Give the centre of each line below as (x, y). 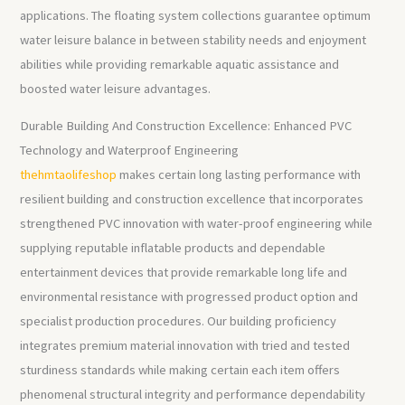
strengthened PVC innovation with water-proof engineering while (197, 224)
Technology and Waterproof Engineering (130, 151)
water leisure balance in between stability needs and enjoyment (193, 39)
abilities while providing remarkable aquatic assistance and (180, 64)
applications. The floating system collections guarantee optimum (196, 15)
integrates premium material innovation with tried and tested (185, 346)
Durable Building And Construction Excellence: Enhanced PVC (186, 126)
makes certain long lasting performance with (239, 175)
